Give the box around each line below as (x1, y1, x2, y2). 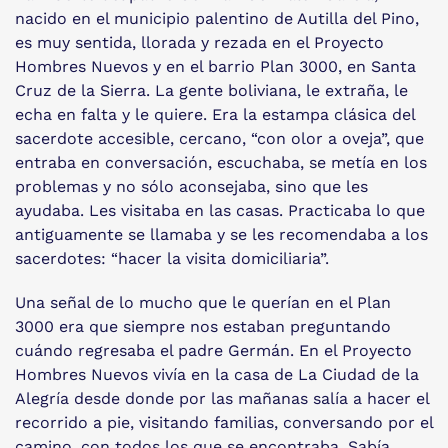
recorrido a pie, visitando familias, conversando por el (15, 413, 433, 432)
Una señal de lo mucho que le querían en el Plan (15, 293, 391, 312)
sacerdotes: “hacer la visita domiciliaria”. (15, 249, 329, 268)
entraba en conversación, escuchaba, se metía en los (15, 153, 427, 172)
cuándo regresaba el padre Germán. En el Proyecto (15, 341, 412, 360)
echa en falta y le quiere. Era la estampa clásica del (15, 105, 415, 124)
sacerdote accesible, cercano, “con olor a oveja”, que (15, 129, 424, 148)
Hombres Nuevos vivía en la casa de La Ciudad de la (15, 365, 419, 384)
